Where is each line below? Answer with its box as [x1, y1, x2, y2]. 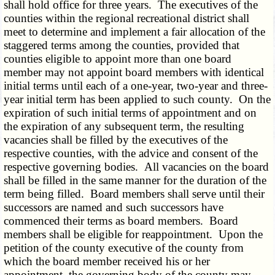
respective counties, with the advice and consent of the [4, 147, 258, 160]
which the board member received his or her [4, 255, 211, 268]
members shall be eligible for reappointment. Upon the [4, 228, 263, 241]
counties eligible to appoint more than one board [4, 52, 232, 66]
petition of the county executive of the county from [4, 241, 244, 255]
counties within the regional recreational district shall [4, 12, 250, 25]
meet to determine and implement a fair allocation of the [4, 25, 266, 39]
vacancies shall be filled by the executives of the [4, 133, 228, 147]
